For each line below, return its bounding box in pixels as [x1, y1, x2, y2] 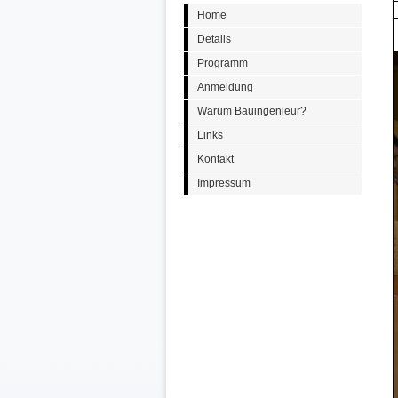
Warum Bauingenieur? [197, 105, 306, 117]
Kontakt [197, 153, 234, 165]
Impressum [197, 177, 251, 189]
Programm [197, 57, 248, 69]
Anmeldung [197, 81, 253, 93]
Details [197, 33, 231, 45]
